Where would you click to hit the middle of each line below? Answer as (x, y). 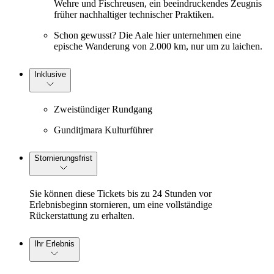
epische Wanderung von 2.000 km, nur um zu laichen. (158, 46)
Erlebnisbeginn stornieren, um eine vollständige (121, 205)
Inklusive (50, 74)
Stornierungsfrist (63, 158)
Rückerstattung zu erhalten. (82, 216)
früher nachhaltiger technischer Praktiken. (134, 14)
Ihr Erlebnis (54, 244)
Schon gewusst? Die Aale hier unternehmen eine (147, 35)
